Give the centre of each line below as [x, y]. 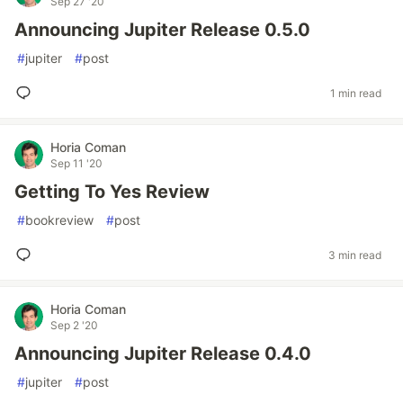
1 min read [356, 93]
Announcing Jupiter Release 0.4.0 [163, 354]
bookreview [59, 220]
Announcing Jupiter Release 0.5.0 [162, 30]
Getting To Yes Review [112, 192]
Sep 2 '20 [74, 325]
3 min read [355, 255]
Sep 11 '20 [76, 163]
